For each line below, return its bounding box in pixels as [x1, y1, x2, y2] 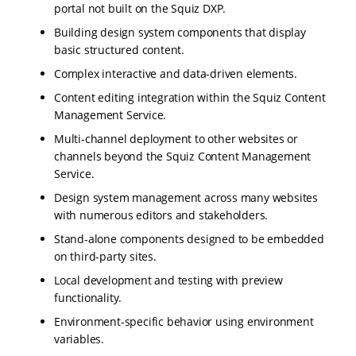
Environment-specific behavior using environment [54, 314, 314, 330]
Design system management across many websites [54, 190, 318, 206]
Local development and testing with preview [54, 273, 283, 288]
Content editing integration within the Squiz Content [54, 90, 326, 106]
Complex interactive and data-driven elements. [54, 66, 297, 82]
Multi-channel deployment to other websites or [54, 131, 298, 147]
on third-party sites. [54, 249, 157, 265]
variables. [54, 331, 104, 347]
